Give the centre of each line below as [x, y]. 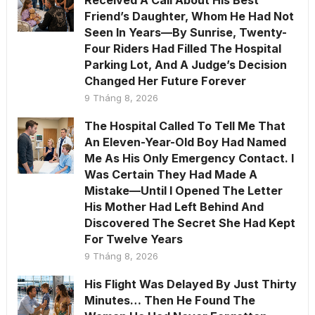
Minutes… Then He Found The [169, 300]
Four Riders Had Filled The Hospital [182, 49]
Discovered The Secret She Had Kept [189, 223]
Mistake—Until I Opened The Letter [183, 191]
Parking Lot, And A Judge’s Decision [185, 65]
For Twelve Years [133, 239]
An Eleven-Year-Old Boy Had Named [185, 142]
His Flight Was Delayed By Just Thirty [190, 284]
